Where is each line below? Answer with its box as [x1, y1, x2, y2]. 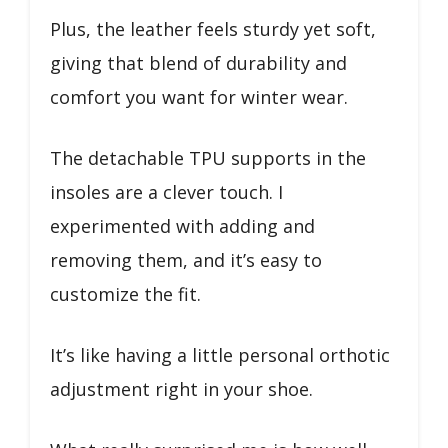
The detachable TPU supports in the [50, 145, 366, 170]
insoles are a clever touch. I [50, 179, 283, 204]
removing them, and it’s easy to [50, 247, 322, 272]
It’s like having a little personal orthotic [50, 342, 390, 367]
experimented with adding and [50, 213, 315, 238]
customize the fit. [50, 281, 201, 306]
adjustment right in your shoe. [50, 376, 313, 401]
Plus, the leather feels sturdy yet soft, [50, 16, 376, 41]
